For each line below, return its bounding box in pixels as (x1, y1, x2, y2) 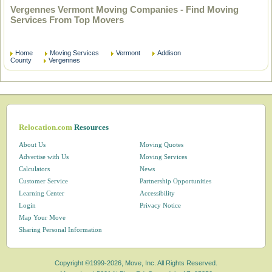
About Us (19, 141, 46, 148)
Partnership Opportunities (139, 177, 211, 185)
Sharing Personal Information (19, 226, 103, 233)
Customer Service (19, 177, 69, 185)
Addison (157, 49, 181, 56)
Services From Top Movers (10, 15, 124, 25)
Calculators (19, 165, 50, 172)
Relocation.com (19, 123, 75, 132)
